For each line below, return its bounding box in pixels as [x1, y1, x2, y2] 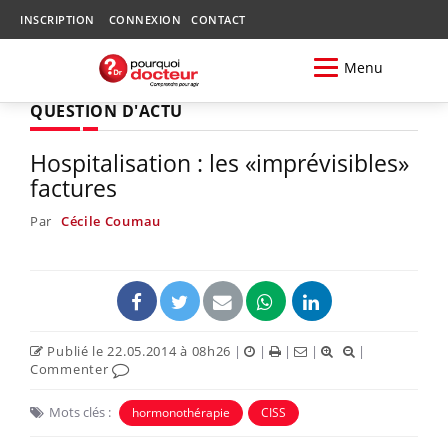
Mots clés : [49, 402, 111, 421]
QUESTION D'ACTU [30, 99, 183, 122]
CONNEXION [108, 12, 181, 27]
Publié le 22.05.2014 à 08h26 [43, 341, 232, 360]
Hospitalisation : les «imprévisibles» [30, 146, 409, 179]
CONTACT [191, 12, 246, 27]
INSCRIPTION [20, 12, 95, 27]
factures [30, 171, 117, 204]
